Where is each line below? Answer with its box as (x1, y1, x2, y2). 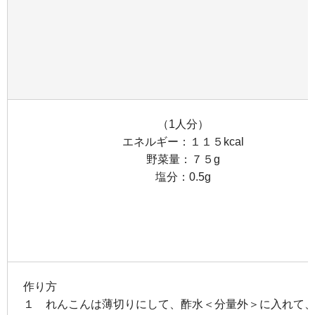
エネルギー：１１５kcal (122, 136, 244, 148)
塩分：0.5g (155, 171, 211, 184)
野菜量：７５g (146, 153, 220, 166)
